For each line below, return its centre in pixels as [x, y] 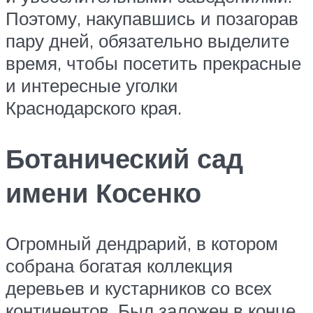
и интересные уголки [92, 85]
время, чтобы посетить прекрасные [153, 63]
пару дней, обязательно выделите [147, 40]
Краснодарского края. [94, 107]
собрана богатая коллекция [119, 265]
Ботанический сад [124, 158]
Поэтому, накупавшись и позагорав [152, 18]
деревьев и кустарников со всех [139, 287]
